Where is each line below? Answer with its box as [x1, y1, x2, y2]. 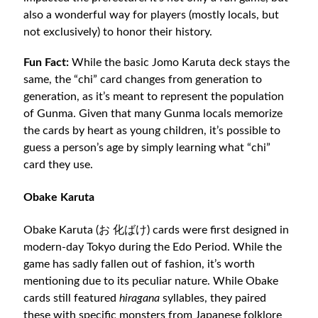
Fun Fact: [23, 57, 70, 69]
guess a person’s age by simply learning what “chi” [23, 142, 271, 154]
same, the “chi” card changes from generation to [23, 74, 263, 86]
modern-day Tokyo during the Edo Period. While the [23, 241, 283, 253]
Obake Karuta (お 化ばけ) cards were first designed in [23, 224, 290, 236]
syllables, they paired [163, 292, 267, 304]
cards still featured [23, 292, 120, 304]
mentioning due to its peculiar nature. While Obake [23, 275, 279, 287]
